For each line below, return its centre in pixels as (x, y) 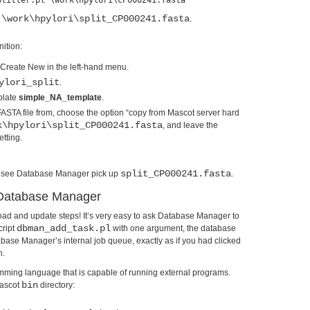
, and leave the (190, 125)
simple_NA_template (60, 98)
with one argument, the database (173, 228)
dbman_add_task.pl (64, 228)
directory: (56, 285)
